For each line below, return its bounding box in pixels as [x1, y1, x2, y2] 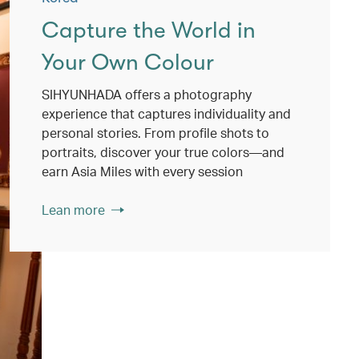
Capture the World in [42, 18, 256, 43]
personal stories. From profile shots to [42, 124, 269, 141]
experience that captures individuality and [42, 105, 291, 122]
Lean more [42, 201, 105, 218]
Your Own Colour [42, 50, 214, 75]
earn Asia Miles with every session [42, 163, 243, 179]
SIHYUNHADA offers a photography [42, 86, 252, 103]
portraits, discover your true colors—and [42, 143, 284, 160]
